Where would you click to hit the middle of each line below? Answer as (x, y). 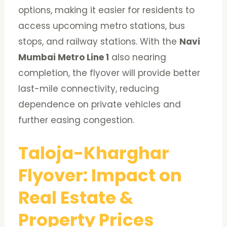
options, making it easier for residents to (107, 10)
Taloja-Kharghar (94, 153)
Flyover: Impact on (100, 175)
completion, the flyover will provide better (109, 73)
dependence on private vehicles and (100, 104)
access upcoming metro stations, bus (102, 26)
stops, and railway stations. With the (99, 41)
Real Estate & (76, 197)
